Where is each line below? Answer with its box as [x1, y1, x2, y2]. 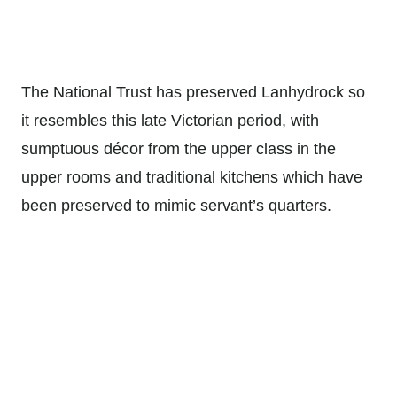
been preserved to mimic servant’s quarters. [21, 197, 331, 215]
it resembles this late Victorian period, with [21, 112, 319, 130]
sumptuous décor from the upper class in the [21, 140, 336, 159]
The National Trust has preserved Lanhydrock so [21, 83, 365, 102]
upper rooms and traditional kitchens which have [21, 168, 362, 187]
